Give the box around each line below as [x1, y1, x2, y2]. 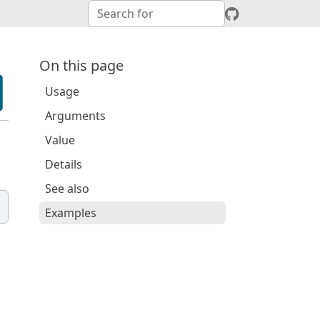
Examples [44, 205, 96, 221]
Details [44, 156, 82, 172]
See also [44, 181, 89, 196]
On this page [39, 56, 124, 75]
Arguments [44, 108, 106, 124]
